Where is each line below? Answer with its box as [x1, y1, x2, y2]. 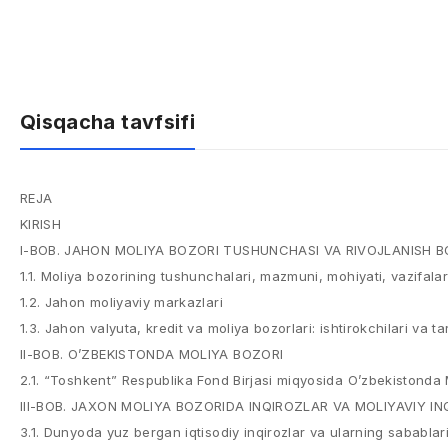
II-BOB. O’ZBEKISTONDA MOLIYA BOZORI [20, 346, 284, 362]
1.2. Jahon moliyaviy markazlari [20, 294, 223, 310]
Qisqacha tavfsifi [20, 110, 195, 134]
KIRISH [20, 216, 62, 232]
